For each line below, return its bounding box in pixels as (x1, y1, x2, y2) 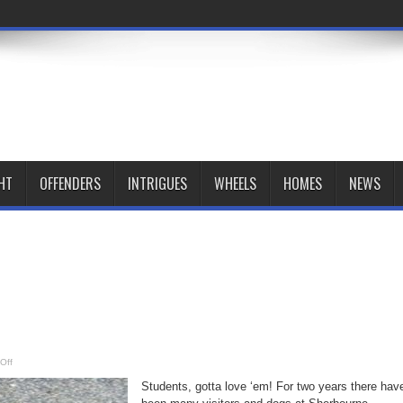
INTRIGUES (128, 173, 187, 195)
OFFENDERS (40, 173, 101, 195)
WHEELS (214, 173, 256, 195)
